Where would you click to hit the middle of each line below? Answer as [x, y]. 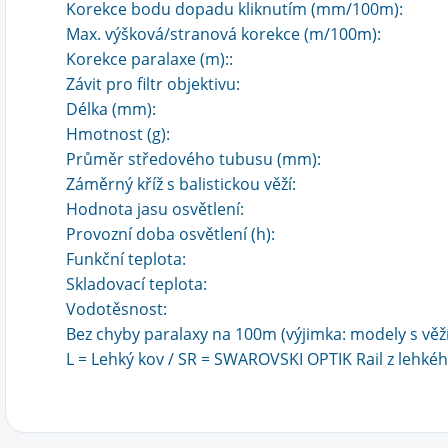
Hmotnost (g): [118, 134]
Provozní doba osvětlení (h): [170, 234]
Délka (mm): [111, 109]
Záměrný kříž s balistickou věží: [181, 184]
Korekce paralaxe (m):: [149, 59]
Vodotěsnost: [116, 309]
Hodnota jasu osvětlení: [155, 209]
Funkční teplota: [126, 259]
